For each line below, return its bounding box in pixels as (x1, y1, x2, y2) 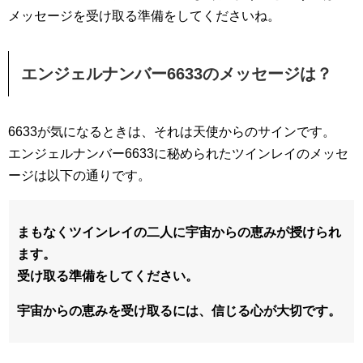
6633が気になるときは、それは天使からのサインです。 (8, 125, 335, 139)
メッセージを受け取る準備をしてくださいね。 (8, 9, 280, 23)
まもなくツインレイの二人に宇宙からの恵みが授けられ (17, 225, 341, 239)
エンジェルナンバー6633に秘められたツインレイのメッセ (8, 147, 348, 160)
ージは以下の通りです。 (8, 169, 151, 182)
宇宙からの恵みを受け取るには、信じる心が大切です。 (17, 304, 341, 318)
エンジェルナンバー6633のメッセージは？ (21, 65, 332, 83)
